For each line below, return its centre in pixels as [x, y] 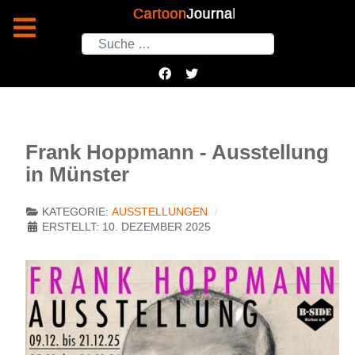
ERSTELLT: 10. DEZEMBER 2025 [126, 227]
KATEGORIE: [75, 212]
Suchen [102, 39]
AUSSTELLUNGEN [160, 212]
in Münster [77, 175]
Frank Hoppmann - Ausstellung [177, 153]
